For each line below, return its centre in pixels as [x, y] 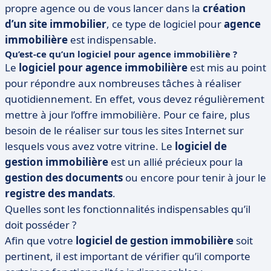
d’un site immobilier [56, 24]
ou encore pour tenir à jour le [194, 178]
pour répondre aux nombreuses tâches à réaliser [123, 83]
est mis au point [227, 67]
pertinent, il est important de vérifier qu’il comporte [128, 256]
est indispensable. [112, 40]
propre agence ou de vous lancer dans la [104, 8]
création [224, 8]
